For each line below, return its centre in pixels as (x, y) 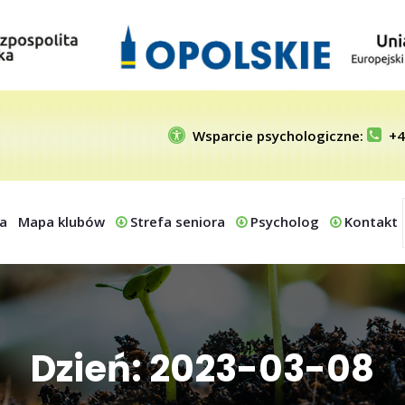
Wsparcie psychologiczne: (280, 136)
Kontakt (371, 221)
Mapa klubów (61, 221)
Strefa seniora (178, 221)
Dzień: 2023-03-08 (202, 368)
